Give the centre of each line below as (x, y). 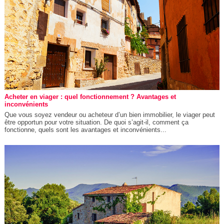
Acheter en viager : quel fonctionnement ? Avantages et (90, 96)
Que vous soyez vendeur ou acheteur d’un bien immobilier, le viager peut (109, 114)
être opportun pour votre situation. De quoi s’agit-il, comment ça (96, 122)
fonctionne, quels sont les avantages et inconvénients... (85, 129)
